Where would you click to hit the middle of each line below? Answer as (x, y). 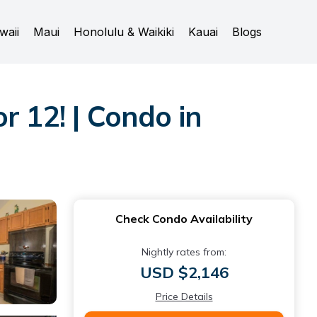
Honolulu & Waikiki (124, 32)
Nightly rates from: (184, 252)
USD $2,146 (184, 272)
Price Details (184, 296)
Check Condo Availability (184, 219)
